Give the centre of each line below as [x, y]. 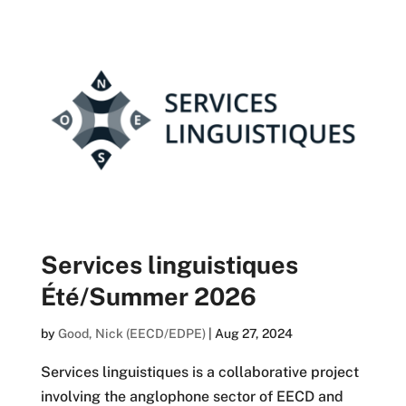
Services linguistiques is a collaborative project [199, 372]
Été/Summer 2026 [148, 296]
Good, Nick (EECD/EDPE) [131, 333]
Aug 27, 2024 [253, 333]
